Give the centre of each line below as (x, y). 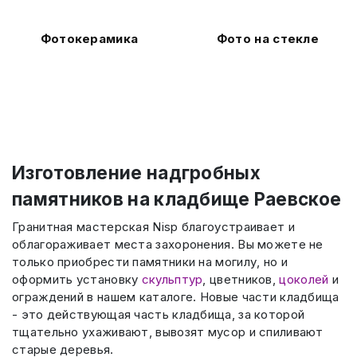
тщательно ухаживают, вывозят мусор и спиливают (168, 331)
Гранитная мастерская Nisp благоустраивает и (153, 226)
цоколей (304, 279)
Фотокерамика (89, 39)
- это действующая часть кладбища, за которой (159, 314)
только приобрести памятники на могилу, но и (150, 261)
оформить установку (77, 279)
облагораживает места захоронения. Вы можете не (168, 244)
